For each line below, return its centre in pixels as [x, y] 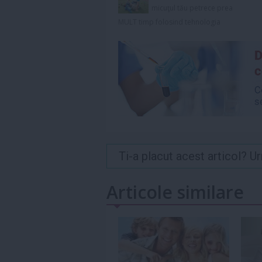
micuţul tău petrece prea [192, 8]
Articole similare [175, 192]
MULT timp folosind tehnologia [169, 22]
